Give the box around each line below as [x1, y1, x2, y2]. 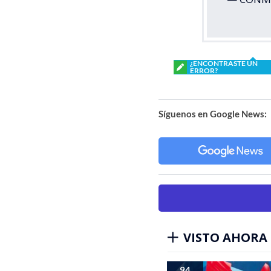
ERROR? [190, 66, 218, 75]
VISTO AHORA [183, 229, 267, 246]
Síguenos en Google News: [158, 108, 267, 119]
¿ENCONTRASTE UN [190, 59, 258, 68]
